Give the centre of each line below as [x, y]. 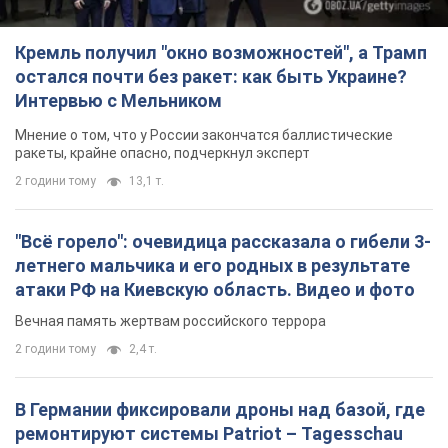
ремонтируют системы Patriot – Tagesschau [209, 434]
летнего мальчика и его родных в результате [212, 266]
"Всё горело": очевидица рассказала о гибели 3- [223, 242]
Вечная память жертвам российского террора [170, 321]
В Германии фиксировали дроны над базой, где [220, 410]
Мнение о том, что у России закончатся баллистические [204, 135]
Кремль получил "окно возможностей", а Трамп [221, 53]
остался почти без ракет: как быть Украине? [211, 77]
